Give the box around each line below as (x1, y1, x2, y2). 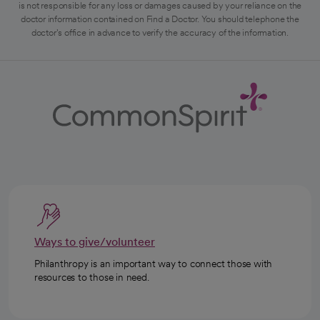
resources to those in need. (34, 271, 149, 283)
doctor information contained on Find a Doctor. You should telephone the (21, 13, 299, 24)
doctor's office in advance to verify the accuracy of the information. (31, 26, 289, 38)
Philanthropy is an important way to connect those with (34, 257, 273, 269)
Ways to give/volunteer (34, 234, 155, 249)
